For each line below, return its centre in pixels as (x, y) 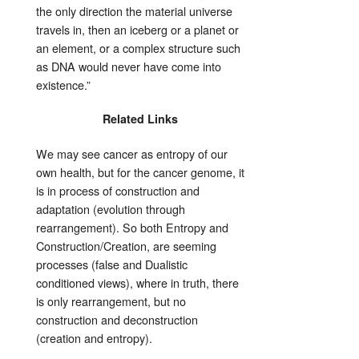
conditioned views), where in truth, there (137, 282)
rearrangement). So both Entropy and (132, 227)
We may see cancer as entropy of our (132, 153)
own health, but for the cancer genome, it (140, 171)
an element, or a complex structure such (138, 47)
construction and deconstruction (117, 319)
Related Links (140, 118)
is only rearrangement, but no (111, 301)
